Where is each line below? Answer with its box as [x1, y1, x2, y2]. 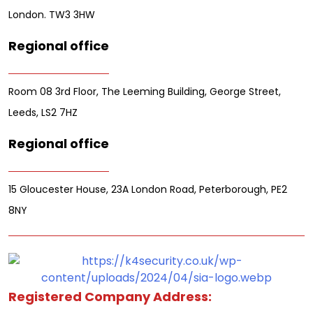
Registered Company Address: [8, 288, 212, 306]
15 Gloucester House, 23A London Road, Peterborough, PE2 [8, 182, 287, 197]
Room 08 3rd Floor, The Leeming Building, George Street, [8, 85, 281, 99]
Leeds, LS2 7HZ [8, 105, 78, 120]
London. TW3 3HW [8, 8, 95, 22]
